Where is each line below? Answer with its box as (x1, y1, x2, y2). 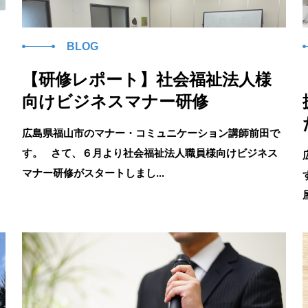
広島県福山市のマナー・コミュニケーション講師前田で (22, 127, 280, 139)
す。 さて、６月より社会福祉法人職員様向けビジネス (22, 147, 278, 159)
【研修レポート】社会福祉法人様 (22, 70, 272, 89)
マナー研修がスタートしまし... (22, 167, 164, 179)
